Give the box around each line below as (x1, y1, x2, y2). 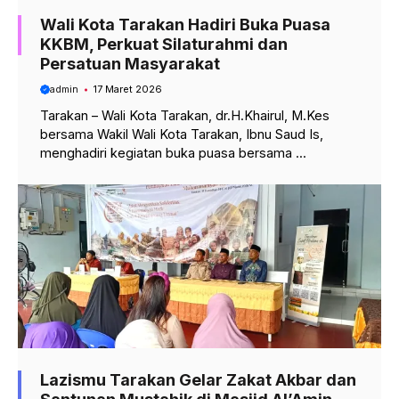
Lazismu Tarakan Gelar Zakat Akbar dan (40, 370, 356, 389)
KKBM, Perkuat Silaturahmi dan (40, 34, 288, 53)
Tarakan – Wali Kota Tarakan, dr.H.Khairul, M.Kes (40, 108, 330, 124)
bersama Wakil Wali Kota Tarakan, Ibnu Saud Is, (40, 126, 323, 142)
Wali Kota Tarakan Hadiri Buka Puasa (40, 14, 330, 34)
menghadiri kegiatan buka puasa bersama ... (40, 145, 306, 161)
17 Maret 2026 (93, 83, 162, 96)
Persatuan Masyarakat (40, 53, 220, 73)
